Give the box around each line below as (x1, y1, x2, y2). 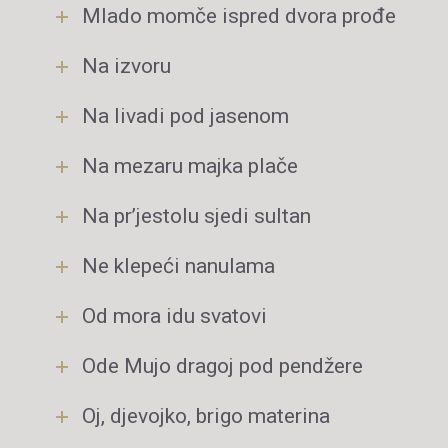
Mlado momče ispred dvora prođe (82, 4, 396, 28)
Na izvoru (82, 54, 171, 78)
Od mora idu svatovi (82, 304, 267, 328)
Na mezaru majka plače (82, 154, 298, 178)
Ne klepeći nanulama (82, 254, 275, 278)
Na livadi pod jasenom (82, 104, 289, 128)
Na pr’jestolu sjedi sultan (82, 204, 311, 228)
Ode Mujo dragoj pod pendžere (82, 354, 363, 378)
